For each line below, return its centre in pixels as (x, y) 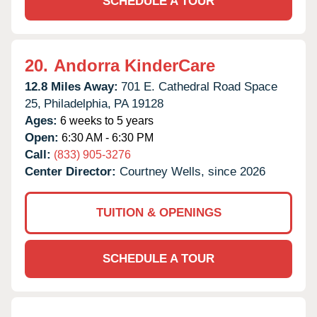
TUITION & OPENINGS (158, 212)
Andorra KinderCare (134, 65)
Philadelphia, (77, 103)
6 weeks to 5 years (105, 120)
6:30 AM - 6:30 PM (106, 137)
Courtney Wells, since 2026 (192, 171)
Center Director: (72, 171)
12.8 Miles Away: (71, 86)
